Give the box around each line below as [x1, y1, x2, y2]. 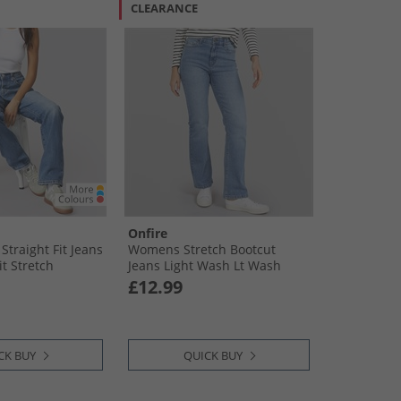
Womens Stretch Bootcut [128, 241, 276, 258]
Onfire [128, 225, 167, 242]
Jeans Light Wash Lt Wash [128, 257, 281, 274]
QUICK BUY [183, 347, 243, 363]
